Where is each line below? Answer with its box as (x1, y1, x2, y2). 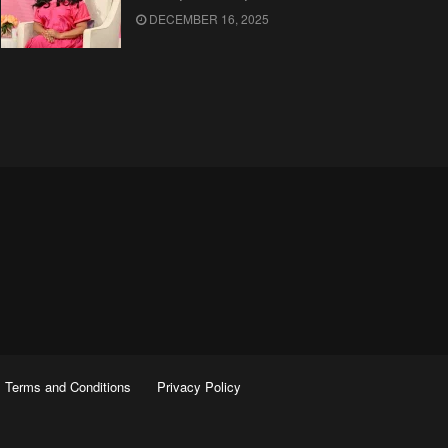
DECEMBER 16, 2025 (146, 10, 269, 28)
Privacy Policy (156, 376, 241, 396)
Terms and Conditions (4, 376, 131, 396)
